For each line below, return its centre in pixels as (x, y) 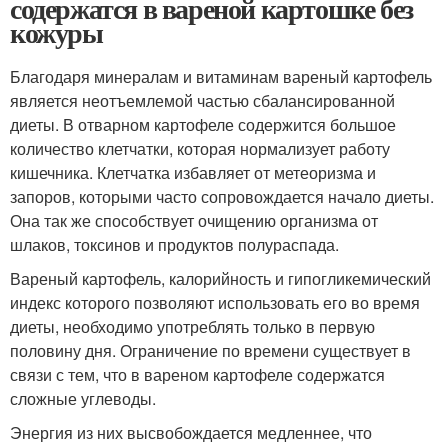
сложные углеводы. (83, 398)
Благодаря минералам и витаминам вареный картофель (221, 76)
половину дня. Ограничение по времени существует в (210, 350)
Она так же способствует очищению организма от (194, 220)
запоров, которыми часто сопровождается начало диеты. (222, 196)
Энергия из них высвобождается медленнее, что (191, 432)
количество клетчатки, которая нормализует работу (200, 148)
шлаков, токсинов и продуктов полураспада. (174, 244)
